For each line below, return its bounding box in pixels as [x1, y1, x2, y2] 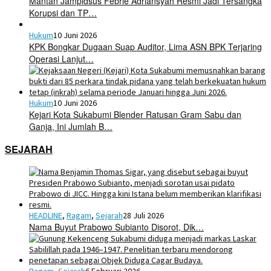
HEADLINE [29, 209, 62, 221]
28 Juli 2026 [123, 209, 164, 221]
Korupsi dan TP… [29, 7, 97, 19]
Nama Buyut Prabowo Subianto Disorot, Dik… [29, 220, 204, 233]
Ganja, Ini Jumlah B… [29, 120, 113, 133]
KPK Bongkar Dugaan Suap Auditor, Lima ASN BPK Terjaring [29, 41, 262, 53]
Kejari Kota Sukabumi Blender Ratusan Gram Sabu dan [29, 108, 241, 121]
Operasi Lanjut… [29, 53, 94, 65]
